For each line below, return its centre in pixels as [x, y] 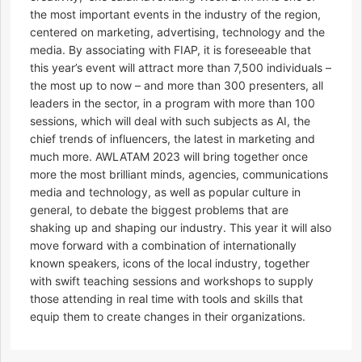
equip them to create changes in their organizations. [168, 317]
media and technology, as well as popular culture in [165, 192]
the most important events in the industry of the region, [175, 15]
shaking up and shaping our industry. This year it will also [181, 228]
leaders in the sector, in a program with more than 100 [173, 103]
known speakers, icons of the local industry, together [170, 263]
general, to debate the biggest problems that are [159, 210]
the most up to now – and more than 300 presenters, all [177, 86]
